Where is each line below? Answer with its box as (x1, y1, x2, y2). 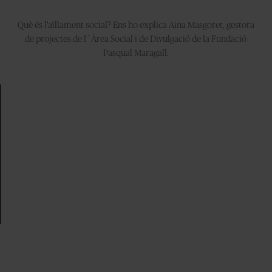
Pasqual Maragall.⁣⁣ (103, 49, 169, 58)
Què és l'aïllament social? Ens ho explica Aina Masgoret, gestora (17, 21, 254, 30)
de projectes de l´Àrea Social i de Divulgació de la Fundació (25, 35, 247, 44)
